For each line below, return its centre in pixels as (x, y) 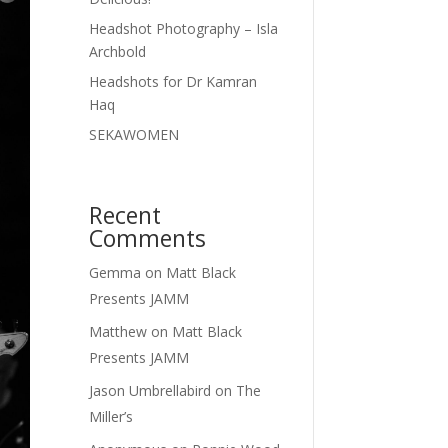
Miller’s (111, 417)
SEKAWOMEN (134, 135)
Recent (125, 215)
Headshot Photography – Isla (184, 29)
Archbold (118, 52)
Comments (148, 238)
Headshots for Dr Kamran (173, 82)
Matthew (118, 332)
